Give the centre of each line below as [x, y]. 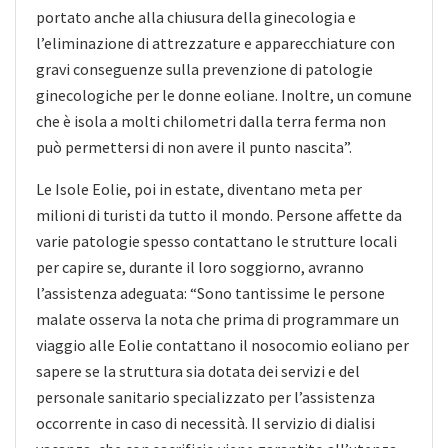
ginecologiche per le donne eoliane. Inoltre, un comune [224, 94]
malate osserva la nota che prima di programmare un [217, 318]
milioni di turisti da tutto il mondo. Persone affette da [219, 214]
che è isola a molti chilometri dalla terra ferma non [211, 120]
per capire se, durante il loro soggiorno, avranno [200, 266]
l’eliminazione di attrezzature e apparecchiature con [215, 42]
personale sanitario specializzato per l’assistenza [205, 396]
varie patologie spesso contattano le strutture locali [216, 240]
